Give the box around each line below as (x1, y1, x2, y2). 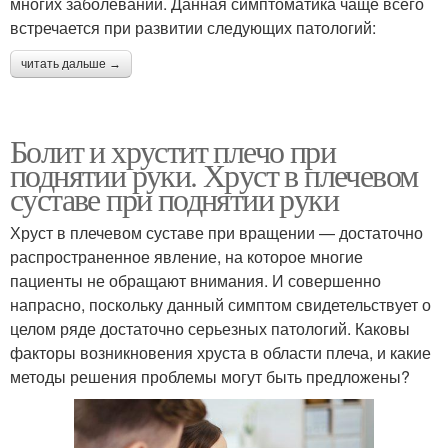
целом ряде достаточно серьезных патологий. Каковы (10, 316, 410, 340)
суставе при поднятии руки (10, 176, 338, 220)
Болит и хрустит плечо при (10, 128, 335, 172)
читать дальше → (21, 56, 121, 71)
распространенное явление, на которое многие (10, 244, 363, 268)
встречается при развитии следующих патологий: (10, 15, 376, 39)
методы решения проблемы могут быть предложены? (10, 364, 410, 388)
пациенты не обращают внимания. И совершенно (10, 268, 381, 292)
